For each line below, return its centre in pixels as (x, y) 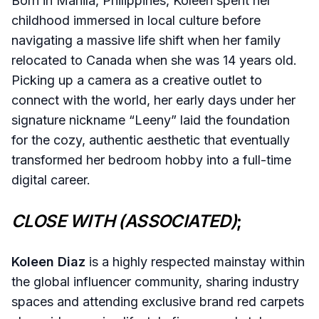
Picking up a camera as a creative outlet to (137, 80)
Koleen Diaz (48, 261)
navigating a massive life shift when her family (146, 40)
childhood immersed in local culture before (136, 20)
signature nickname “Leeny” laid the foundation (151, 120)
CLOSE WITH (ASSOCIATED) (124, 221)
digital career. (51, 179)
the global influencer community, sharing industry (155, 281)
